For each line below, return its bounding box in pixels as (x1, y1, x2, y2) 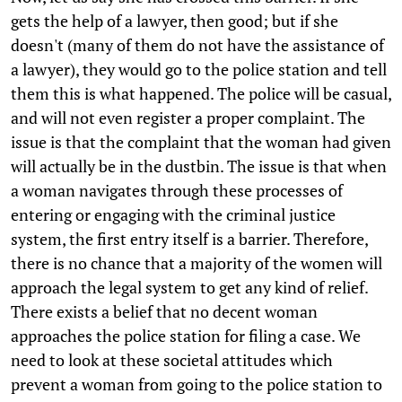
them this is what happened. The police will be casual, (11, 82, 391, 104)
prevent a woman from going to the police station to (11, 372, 382, 395)
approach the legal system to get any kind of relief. (11, 275, 368, 298)
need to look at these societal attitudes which (11, 348, 333, 371)
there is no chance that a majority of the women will (11, 251, 382, 274)
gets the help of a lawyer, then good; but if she (11, 9, 338, 31)
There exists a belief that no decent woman (11, 300, 318, 322)
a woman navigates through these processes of (11, 179, 343, 201)
